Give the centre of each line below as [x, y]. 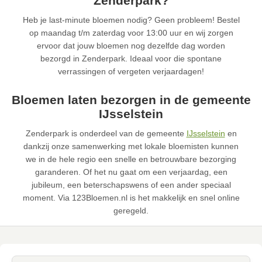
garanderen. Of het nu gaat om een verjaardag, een [131, 172]
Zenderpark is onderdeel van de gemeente [106, 134]
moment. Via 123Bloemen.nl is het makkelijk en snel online [131, 198]
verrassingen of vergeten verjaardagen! [131, 72]
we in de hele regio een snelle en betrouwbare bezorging [131, 159]
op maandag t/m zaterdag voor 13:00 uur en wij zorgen [131, 33]
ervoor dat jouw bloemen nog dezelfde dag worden [131, 46]
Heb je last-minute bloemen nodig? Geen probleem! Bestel [131, 20]
